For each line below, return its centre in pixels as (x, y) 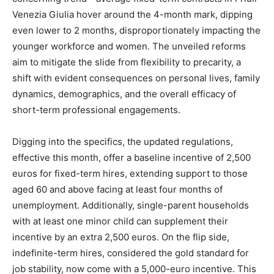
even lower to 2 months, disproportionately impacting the (136, 31)
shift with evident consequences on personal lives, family (136, 78)
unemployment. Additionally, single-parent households (131, 206)
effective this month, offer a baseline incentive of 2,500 (131, 158)
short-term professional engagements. (96, 110)
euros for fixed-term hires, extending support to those (130, 174)
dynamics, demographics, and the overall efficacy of (124, 94)
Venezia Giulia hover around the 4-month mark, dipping (132, 15)
